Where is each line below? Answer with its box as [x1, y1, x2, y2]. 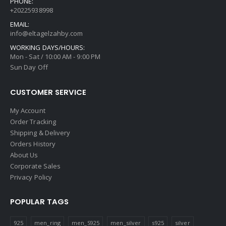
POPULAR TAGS [10, 196, 69, 207]
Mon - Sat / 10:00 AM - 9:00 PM [10, 51, 100, 61]
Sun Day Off [10, 62, 48, 72]
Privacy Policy [10, 172, 52, 182]
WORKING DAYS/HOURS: [10, 42, 85, 52]
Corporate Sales [10, 161, 61, 171]
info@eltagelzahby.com [10, 28, 83, 38]
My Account [10, 105, 45, 115]
